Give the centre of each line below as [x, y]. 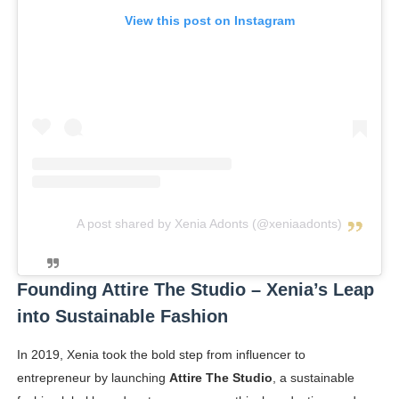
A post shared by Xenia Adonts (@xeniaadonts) [210, 224]
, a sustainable [313, 378]
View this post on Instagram [209, 20]
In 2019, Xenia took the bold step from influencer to [161, 355]
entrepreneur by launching [93, 378]
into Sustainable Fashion [122, 317]
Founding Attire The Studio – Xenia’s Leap [195, 290]
